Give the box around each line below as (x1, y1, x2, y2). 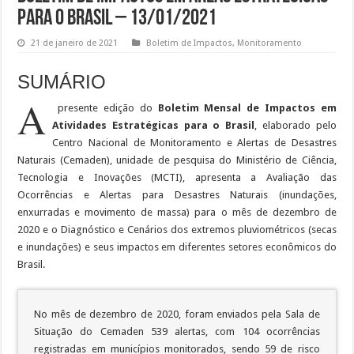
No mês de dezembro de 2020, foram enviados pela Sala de (34, 307, 320, 320)
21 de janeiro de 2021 (31, 37, 119, 48)
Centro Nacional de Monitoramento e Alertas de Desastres (52, 136, 337, 149)
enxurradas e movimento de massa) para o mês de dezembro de (17, 205, 337, 218)
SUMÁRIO (17, 70, 107, 92)
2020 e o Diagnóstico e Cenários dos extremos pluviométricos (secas (17, 223, 337, 235)
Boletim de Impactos (146, 37, 233, 48)
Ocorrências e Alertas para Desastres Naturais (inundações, (17, 188, 337, 201)
